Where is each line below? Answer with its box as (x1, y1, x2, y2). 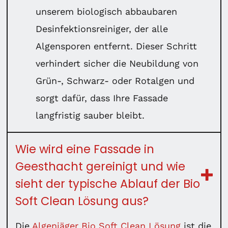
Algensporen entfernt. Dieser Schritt (36, 40, 197, 51)
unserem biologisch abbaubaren (36, 6, 178, 17)
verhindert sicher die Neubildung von (36, 58, 199, 69)
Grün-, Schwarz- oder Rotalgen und (36, 75, 195, 86)
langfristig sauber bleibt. (36, 109, 145, 121)
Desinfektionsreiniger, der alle (36, 23, 168, 34)
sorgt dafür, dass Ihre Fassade (36, 92, 168, 103)
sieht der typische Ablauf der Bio (15, 175, 201, 192)
